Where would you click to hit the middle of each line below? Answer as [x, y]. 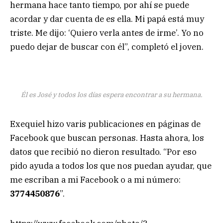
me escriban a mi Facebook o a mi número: [95, 179]
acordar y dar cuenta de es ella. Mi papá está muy [107, 19]
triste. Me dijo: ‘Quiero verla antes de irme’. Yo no [107, 33]
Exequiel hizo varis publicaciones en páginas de [105, 124]
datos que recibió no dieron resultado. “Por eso [103, 152]
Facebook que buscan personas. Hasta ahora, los [107, 138]
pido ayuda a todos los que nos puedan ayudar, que [111, 166]
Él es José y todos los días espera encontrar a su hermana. [111, 95]
